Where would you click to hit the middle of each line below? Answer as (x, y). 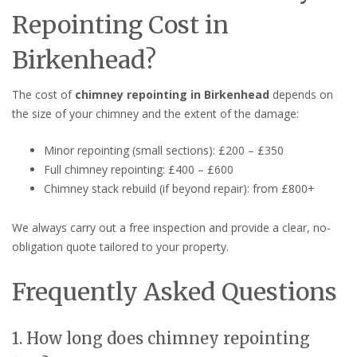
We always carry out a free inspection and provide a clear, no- (171, 227)
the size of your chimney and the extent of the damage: (155, 113)
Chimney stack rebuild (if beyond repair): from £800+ (179, 188)
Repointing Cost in (120, 24)
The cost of (43, 94)
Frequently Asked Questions (175, 291)
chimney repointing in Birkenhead (172, 94)
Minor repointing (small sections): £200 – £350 (164, 150)
